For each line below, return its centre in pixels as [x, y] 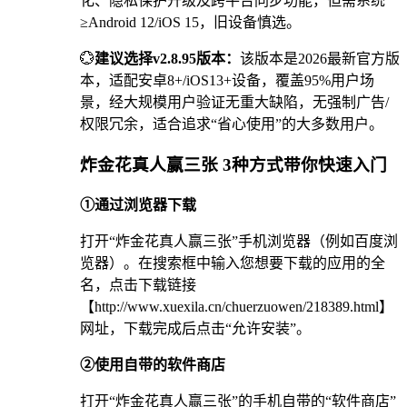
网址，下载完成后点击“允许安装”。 [195, 328]
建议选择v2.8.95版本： [167, 59]
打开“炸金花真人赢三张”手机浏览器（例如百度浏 [239, 241]
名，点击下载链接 [138, 284]
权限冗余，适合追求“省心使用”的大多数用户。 [232, 124]
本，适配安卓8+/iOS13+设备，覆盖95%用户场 [227, 81]
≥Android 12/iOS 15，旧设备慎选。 [190, 23]
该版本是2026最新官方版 [320, 59]
